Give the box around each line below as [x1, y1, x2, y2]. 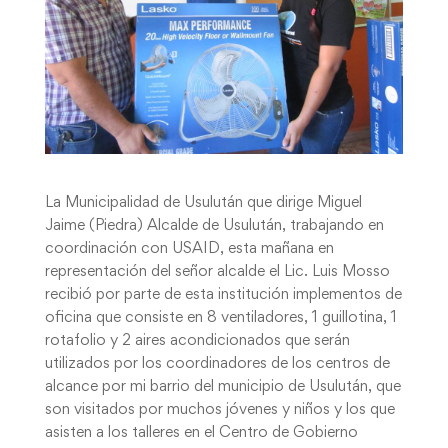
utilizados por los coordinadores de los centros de [44, 356, 390, 371]
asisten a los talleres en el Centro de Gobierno [44, 425, 358, 440]
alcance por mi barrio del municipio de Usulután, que [44, 379, 401, 394]
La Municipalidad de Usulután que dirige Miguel [44, 195, 362, 210]
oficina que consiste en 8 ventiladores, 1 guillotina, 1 [44, 310, 397, 325]
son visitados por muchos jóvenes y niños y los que [44, 402, 395, 417]
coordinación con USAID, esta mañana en [44, 241, 334, 256]
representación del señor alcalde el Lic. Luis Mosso [44, 264, 390, 279]
